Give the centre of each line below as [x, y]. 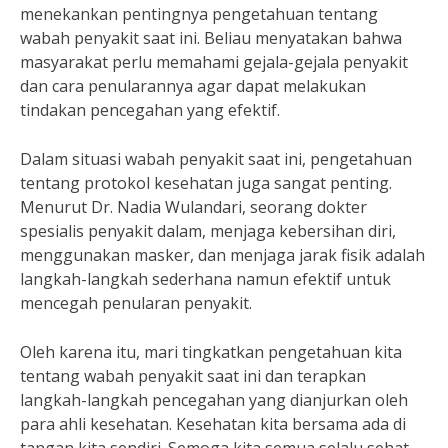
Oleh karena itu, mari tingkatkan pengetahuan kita [211, 352]
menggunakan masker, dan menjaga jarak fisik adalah [222, 255]
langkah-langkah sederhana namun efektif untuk [205, 279]
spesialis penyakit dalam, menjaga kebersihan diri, [208, 231]
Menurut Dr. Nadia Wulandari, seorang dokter [193, 207]
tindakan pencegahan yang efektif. [150, 110]
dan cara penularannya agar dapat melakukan [193, 86]
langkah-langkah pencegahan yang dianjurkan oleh [214, 400]
